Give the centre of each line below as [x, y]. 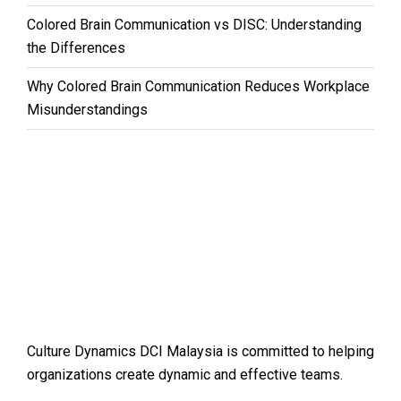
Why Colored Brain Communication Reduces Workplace [198, 86]
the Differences [76, 47]
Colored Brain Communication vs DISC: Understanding [194, 24]
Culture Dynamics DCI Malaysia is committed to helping [200, 351]
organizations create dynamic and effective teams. [185, 374]
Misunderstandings [87, 109]
